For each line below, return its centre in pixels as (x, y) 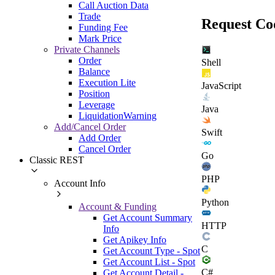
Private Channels (87, 49)
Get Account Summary (148, 217)
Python (215, 202)
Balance (94, 71)
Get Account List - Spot (149, 261)
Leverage (97, 104)
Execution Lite (107, 82)
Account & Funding (118, 206)
